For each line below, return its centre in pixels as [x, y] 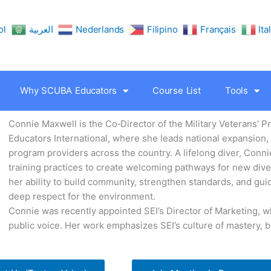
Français [218, 30]
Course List [177, 90]
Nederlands [100, 30]
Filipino [162, 30]
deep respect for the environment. [82, 196]
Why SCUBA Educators [69, 90]
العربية [41, 30]
